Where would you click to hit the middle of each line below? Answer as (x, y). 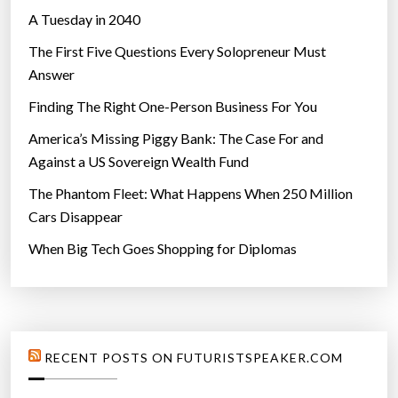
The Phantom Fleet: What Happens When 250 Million (191, 193)
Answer (52, 74)
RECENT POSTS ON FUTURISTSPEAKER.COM (194, 358)
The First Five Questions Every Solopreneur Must (177, 51)
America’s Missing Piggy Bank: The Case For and (176, 138)
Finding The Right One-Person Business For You (173, 106)
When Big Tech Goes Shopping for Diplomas (163, 248)
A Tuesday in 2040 (84, 19)
